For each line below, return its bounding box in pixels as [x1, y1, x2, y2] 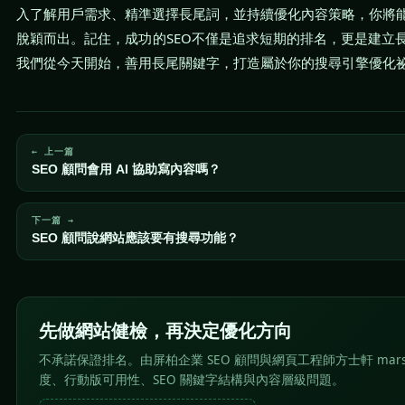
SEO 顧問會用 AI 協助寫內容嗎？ [32, 162, 221, 176]
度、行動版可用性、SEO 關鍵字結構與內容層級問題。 [39, 371, 344, 388]
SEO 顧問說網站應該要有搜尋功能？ [32, 231, 239, 245]
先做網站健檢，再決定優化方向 [39, 320, 292, 341]
